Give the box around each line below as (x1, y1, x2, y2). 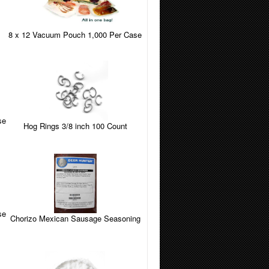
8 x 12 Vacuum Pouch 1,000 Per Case (8, 28, 142, 40)
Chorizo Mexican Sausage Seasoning (10, 213, 141, 225)
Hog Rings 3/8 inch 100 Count (23, 119, 127, 131)
